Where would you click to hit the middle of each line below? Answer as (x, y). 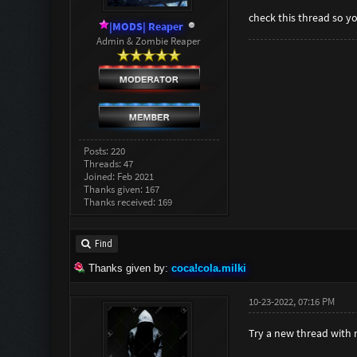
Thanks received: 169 (128, 202)
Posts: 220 (105, 151)
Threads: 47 (109, 164)
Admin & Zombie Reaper (149, 41)
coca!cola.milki (208, 268)
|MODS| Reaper (147, 26)
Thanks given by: (128, 268)
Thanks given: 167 (122, 189)
